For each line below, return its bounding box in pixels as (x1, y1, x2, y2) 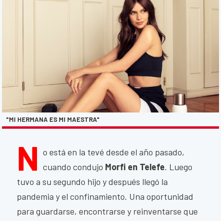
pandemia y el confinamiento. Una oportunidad (17, 191, 193, 202)
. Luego (165, 161, 192, 173)
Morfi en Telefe (105, 161, 165, 173)
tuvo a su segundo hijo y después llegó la (17, 176, 168, 187)
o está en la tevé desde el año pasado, (43, 147, 184, 158)
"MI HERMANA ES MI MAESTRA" (6, 115, 100, 124)
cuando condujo (43, 161, 105, 173)
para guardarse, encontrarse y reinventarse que (17, 206, 198, 217)
